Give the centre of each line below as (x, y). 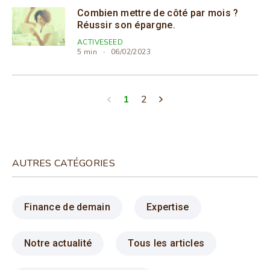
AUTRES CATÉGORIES (64, 164)
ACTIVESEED (100, 42)
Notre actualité (58, 243)
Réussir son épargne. (126, 25)
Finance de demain (67, 207)
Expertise (168, 207)
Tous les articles (166, 243)
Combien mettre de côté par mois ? (158, 13)
